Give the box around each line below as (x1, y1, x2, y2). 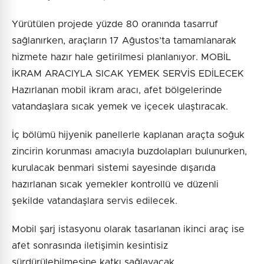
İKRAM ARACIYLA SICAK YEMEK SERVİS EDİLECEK (12, 69, 244, 79)
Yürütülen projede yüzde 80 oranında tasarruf (12, 19, 218, 29)
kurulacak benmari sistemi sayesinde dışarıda (12, 163, 216, 173)
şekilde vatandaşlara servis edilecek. (12, 196, 177, 206)
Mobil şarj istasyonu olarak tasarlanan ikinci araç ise (12, 225, 245, 235)
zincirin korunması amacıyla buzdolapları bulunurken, (12, 147, 247, 157)
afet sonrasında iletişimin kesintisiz (12, 241, 168, 251)
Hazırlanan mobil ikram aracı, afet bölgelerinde (12, 85, 222, 95)
